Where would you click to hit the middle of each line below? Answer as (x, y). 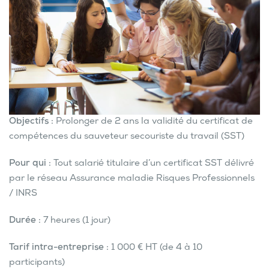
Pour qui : (30, 164)
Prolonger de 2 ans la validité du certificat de (154, 122)
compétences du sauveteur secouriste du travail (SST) (127, 137)
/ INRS (23, 194)
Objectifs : (32, 122)
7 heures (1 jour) (77, 221)
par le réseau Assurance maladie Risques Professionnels (132, 179)
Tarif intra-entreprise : (60, 248)
